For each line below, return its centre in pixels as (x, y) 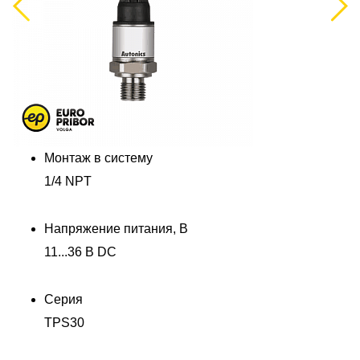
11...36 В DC (80, 252)
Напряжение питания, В (116, 229)
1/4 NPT (68, 182)
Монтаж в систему (98, 158)
